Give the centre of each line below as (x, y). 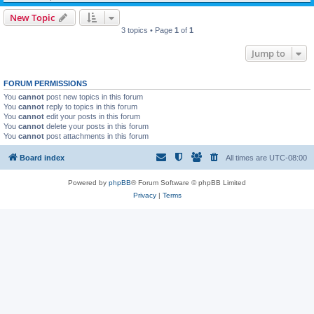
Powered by (88, 182)
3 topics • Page (148, 30)
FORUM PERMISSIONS (45, 83)
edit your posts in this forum (92, 116)
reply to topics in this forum (91, 107)
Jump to (268, 53)
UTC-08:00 (288, 157)
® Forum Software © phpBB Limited (189, 182)
